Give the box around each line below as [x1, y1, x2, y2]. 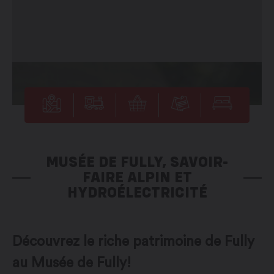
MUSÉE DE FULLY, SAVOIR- [46, 152, 228, 171]
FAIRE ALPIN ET [82, 168, 192, 187]
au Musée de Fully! [12, 256, 131, 270]
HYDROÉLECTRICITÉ [67, 183, 207, 202]
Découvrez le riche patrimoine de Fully [12, 234, 254, 249]
